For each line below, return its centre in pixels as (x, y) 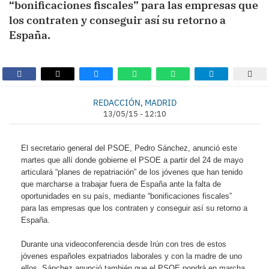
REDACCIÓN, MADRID (134, 102)
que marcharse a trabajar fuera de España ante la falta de (121, 184)
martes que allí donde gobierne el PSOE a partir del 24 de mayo (132, 160)
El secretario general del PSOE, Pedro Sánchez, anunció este (129, 148)
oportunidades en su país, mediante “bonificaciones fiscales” (126, 196)
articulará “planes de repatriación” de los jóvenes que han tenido (132, 172)
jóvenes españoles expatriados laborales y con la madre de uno (131, 256)
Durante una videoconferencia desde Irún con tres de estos (124, 244)
